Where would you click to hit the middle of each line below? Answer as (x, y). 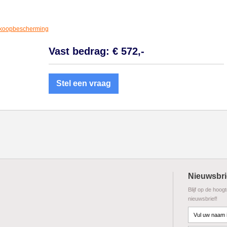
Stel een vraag (83, 83)
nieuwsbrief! (203, 199)
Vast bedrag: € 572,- (96, 51)
